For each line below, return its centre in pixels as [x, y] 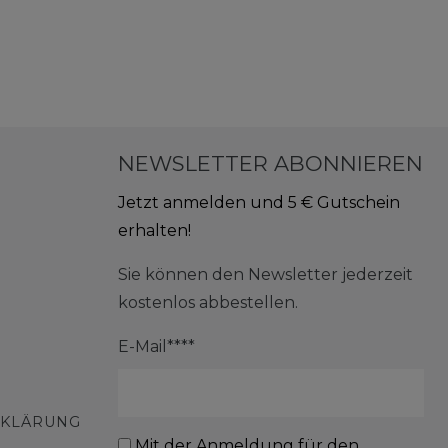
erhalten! [154, 231]
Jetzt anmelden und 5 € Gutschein [259, 203]
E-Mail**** [156, 347]
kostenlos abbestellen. [208, 303]
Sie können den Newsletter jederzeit [265, 275]
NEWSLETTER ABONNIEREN [270, 164]
